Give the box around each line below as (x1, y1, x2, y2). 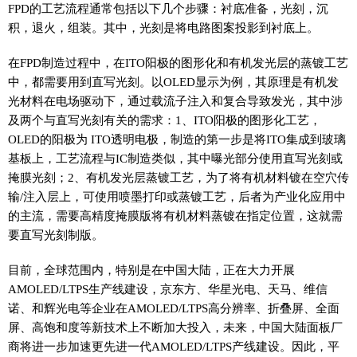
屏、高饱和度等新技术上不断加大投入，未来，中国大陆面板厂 (8, 320, 343, 334)
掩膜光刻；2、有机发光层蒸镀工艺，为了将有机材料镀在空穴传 (8, 170, 349, 184)
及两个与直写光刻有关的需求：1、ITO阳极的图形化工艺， (8, 112, 321, 127)
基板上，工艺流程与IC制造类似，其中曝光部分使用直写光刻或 (8, 151, 343, 165)
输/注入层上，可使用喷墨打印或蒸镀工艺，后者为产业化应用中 (8, 189, 346, 203)
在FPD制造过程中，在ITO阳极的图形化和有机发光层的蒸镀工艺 (8, 55, 348, 69)
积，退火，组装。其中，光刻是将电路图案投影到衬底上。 (8, 20, 319, 34)
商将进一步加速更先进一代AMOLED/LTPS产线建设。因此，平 (8, 339, 339, 353)
